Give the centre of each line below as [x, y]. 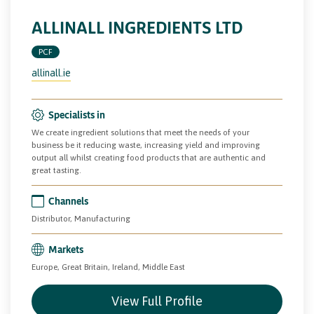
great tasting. [56, 170]
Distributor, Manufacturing [81, 218]
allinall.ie [51, 73]
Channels [68, 200]
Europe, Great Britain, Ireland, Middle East [108, 267]
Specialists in [77, 114]
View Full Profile [157, 301]
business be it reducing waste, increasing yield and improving [146, 145]
